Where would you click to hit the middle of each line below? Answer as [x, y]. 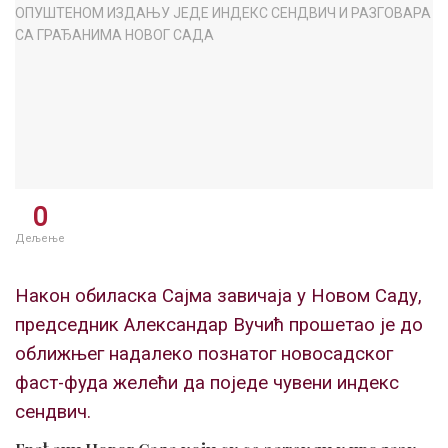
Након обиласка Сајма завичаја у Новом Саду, [218, 296]
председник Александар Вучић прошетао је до [219, 325]
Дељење [40, 238]
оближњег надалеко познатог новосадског [204, 354]
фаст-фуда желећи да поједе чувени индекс [207, 383]
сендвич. [53, 412]
